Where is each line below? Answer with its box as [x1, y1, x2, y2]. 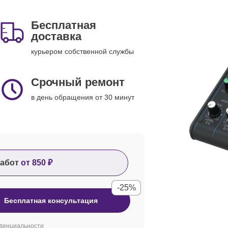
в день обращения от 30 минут [31, 93, 134, 101]
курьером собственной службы [31, 47, 134, 55]
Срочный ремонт [31, 76, 125, 89]
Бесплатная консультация [4, 196, 98, 205]
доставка [31, 30, 81, 43]
